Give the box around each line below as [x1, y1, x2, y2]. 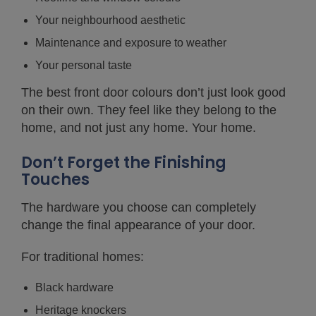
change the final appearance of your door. [21, 217, 255, 232]
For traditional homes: [21, 249, 144, 264]
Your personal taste [35, 59, 132, 71]
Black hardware [35, 281, 114, 293]
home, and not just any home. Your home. [21, 120, 256, 135]
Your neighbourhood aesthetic [35, 13, 186, 26]
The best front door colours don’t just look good [21, 85, 286, 99]
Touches [21, 168, 90, 190]
